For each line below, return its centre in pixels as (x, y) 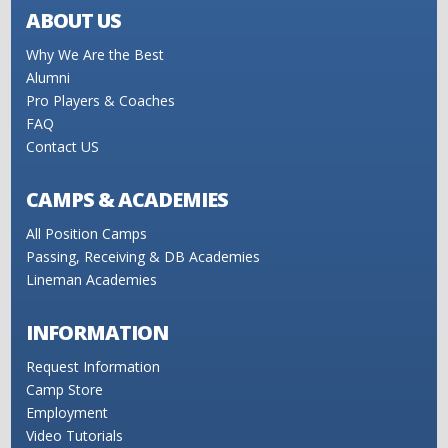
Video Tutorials (75, 435)
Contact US (63, 146)
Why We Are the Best (95, 54)
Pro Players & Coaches (101, 100)
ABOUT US (74, 20)
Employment (67, 412)
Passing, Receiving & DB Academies (143, 256)
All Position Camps (87, 233)
